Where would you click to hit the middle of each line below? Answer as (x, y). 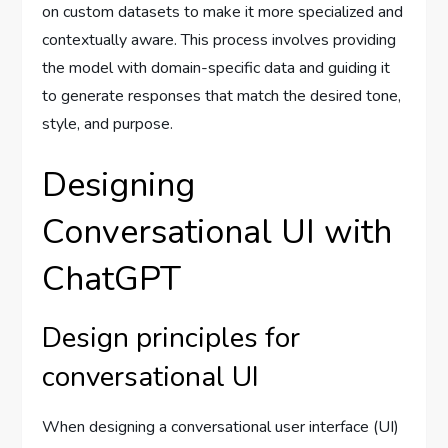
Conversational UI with (217, 232)
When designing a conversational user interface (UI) (221, 427)
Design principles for (171, 338)
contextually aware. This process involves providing (219, 40)
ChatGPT (112, 279)
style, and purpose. (108, 124)
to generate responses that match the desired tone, (222, 96)
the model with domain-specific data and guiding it (216, 68)
